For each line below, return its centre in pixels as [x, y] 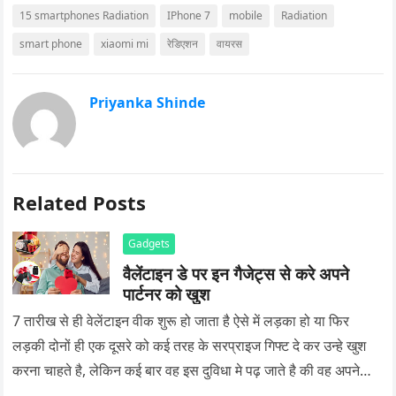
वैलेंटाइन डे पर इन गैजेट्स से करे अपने [236, 273]
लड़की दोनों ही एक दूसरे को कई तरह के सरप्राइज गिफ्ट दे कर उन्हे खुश [190, 345]
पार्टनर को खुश [167, 293]
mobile [246, 15]
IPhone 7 [189, 15]
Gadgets [149, 243]
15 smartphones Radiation [84, 15]
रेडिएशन [183, 43]
